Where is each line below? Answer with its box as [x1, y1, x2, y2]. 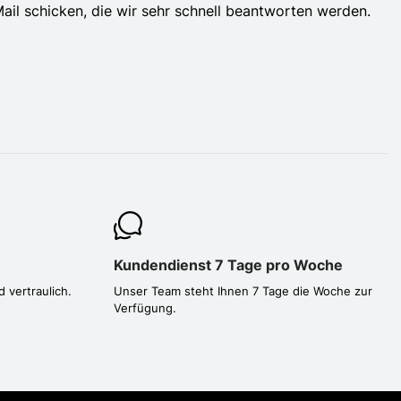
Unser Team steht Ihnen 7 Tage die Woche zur [114, 283, 372, 298]
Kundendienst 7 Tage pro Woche [114, 255, 343, 274]
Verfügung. [114, 300, 176, 315]
